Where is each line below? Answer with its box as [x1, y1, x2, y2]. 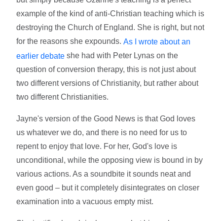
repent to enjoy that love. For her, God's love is [16, 142, 178, 151]
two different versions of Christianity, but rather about [16, 79, 199, 88]
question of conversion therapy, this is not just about [16, 65, 196, 74]
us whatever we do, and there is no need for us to [16, 128, 187, 137]
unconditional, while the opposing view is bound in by [16, 156, 203, 165]
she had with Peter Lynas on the [65, 51, 179, 60]
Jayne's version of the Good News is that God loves [16, 114, 196, 123]
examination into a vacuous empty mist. [16, 197, 154, 206]
